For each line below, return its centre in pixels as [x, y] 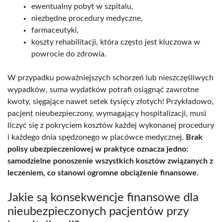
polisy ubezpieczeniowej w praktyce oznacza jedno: [98, 149]
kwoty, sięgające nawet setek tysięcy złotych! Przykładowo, [111, 101]
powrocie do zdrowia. [69, 54]
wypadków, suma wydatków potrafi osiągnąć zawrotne [103, 89]
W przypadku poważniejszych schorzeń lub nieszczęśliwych [111, 78]
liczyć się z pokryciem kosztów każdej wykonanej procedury [111, 125]
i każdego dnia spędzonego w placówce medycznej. [97, 137]
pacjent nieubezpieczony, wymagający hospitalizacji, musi [107, 113]
